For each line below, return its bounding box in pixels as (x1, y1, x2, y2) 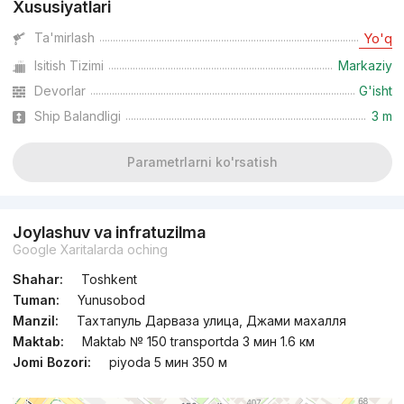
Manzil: (12, 313, 59, 329)
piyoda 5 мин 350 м (108, 354, 227, 371)
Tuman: (12, 292, 60, 308)
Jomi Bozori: (12, 354, 91, 371)
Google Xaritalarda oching (12, 242, 168, 258)
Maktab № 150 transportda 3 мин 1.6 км (81, 334, 315, 350)
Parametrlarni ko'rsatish (126, 154, 278, 170)
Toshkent (80, 271, 137, 288)
